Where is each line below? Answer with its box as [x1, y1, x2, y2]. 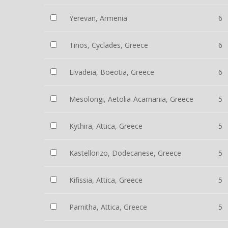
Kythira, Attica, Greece [69, 121, 142, 131]
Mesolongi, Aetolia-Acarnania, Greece [69, 94, 193, 104]
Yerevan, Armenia [69, 13, 127, 23]
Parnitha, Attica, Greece [69, 202, 147, 212]
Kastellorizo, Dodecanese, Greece [69, 148, 181, 158]
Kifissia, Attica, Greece [69, 175, 142, 185]
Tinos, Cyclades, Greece [69, 40, 148, 50]
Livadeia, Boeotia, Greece [69, 67, 154, 77]
